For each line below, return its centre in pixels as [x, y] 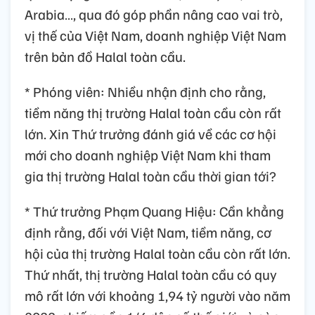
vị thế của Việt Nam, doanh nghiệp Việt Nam [155, 35]
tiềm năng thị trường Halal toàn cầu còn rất [153, 112]
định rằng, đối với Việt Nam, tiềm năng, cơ [148, 232]
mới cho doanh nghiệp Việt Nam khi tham [148, 154]
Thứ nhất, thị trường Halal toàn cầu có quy [151, 274]
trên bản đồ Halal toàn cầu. [105, 56]
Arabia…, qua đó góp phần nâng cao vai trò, [154, 14]
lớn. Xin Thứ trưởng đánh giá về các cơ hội [150, 133]
